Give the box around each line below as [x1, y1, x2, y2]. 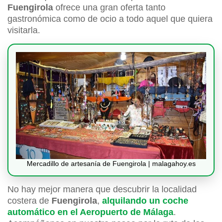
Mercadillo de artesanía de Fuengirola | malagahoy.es [26, 160, 196, 168]
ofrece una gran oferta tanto [53, 2, 166, 13]
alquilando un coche [102, 196, 188, 206]
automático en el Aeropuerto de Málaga [7, 207, 173, 218]
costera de [7, 196, 52, 206]
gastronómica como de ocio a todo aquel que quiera [7, 14, 213, 24]
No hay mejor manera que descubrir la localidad [7, 184, 197, 195]
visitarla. [7, 25, 40, 36]
